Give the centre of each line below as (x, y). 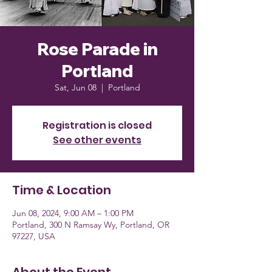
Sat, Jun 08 (75, 87)
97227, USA (34, 236)
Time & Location (62, 190)
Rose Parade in (97, 49)
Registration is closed (97, 125)
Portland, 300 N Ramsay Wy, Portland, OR (91, 225)
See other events (97, 140)
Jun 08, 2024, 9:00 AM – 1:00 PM (73, 213)
